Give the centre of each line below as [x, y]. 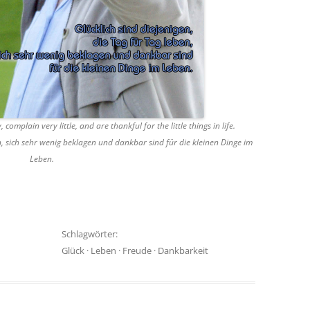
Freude [137, 250]
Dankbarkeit [183, 250]
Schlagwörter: [89, 234]
